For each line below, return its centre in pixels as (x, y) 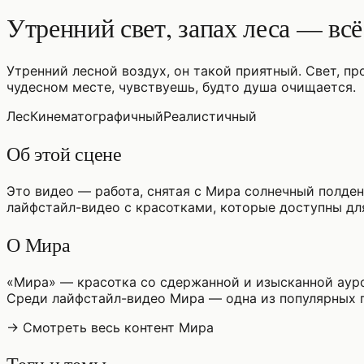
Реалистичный (210, 116)
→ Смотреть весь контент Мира (110, 327)
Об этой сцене (64, 153)
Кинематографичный (97, 116)
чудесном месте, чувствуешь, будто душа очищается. (181, 87)
